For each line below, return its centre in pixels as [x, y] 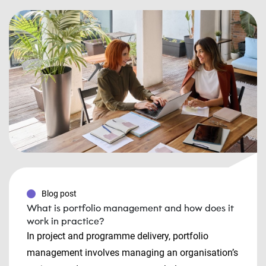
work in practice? [66, 221]
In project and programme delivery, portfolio [118, 236]
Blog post [59, 194]
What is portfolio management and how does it [130, 208]
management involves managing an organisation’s [132, 253]
